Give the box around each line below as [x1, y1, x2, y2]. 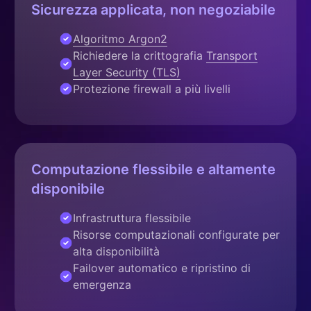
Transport [206, 48, 258, 62]
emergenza [73, 277, 131, 292]
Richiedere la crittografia [73, 48, 206, 62]
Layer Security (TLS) [73, 65, 180, 79]
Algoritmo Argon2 [73, 31, 167, 46]
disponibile [31, 180, 105, 197]
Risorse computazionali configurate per [73, 227, 280, 242]
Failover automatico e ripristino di [73, 260, 251, 275]
